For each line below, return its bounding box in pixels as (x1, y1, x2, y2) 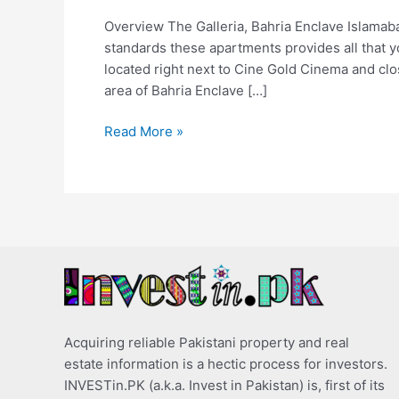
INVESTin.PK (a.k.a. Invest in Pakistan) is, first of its (64, 376, 385, 394)
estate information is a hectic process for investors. (64, 354, 387, 372)
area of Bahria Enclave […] (104, 81, 267, 99)
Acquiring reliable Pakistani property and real (64, 333, 349, 351)
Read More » (104, 123, 183, 141)
